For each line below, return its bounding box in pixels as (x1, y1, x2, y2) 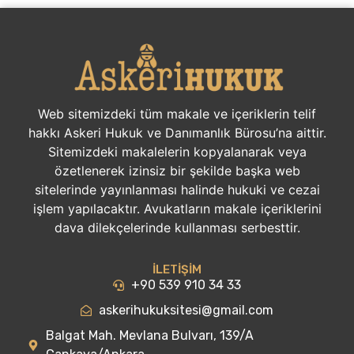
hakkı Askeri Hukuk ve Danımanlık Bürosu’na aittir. (28, 124, 326, 141)
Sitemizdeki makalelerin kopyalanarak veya (47, 143, 307, 160)
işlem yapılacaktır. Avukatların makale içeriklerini (32, 200, 322, 217)
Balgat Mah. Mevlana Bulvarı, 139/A (45, 328, 254, 344)
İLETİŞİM (153, 262, 201, 277)
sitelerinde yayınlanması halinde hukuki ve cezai (34, 181, 320, 198)
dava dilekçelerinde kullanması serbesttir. (54, 219, 300, 235)
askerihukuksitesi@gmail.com (98, 303, 273, 318)
